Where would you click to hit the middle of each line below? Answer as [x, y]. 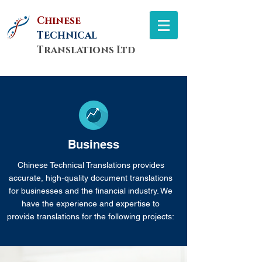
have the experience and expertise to [91, 204]
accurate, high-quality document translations [91, 178]
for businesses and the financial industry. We [91, 191]
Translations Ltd [86, 50]
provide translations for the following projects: [91, 216]
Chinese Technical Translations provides [91, 165]
